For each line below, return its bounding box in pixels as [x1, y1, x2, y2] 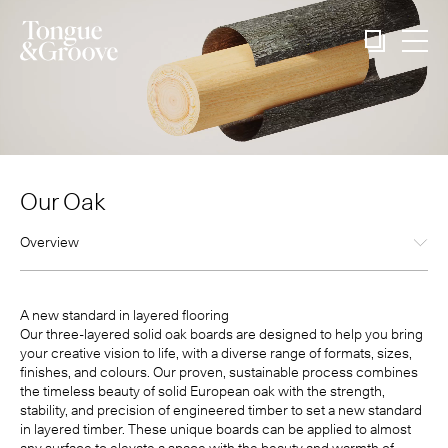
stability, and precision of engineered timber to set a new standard [20, 402, 422, 419]
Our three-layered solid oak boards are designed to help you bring [20, 326, 423, 343]
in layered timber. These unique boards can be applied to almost [20, 421, 411, 438]
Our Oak [20, 187, 105, 217]
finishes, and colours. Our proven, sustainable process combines [20, 364, 418, 381]
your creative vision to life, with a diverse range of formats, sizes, [20, 345, 412, 362]
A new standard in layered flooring [20, 307, 229, 324]
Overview [20, 233, 79, 250]
